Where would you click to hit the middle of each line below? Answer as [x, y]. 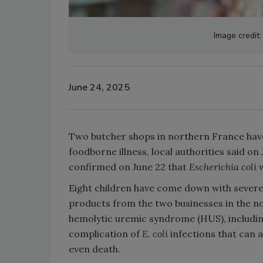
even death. [95, 249]
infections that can [213, 233]
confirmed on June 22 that [129, 166]
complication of [105, 233]
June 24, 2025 [99, 88]
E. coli [156, 233]
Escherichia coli [224, 166]
